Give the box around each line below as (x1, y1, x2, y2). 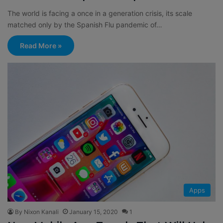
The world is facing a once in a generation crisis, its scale (7, 9, 192, 18)
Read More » (20, 41, 62, 50)
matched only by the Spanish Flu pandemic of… (7, 20, 162, 29)
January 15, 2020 (69, 208, 118, 216)
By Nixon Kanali (15, 208, 59, 216)
